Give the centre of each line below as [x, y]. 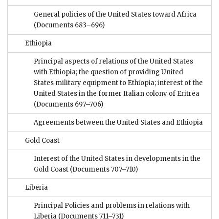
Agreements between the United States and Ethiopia [118, 123]
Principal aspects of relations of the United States [113, 62]
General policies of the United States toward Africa [115, 15]
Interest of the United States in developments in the [117, 159]
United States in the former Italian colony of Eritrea [117, 94]
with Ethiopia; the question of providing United [109, 72]
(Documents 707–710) [103, 170]
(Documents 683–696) [69, 25]
